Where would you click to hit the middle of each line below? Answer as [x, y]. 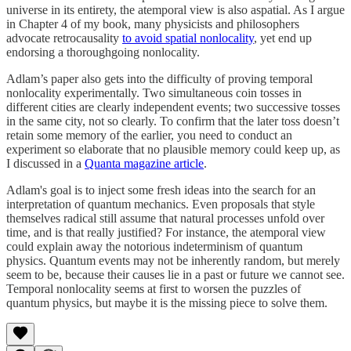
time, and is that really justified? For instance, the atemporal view [166, 232]
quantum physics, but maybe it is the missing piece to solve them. [167, 302]
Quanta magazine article [144, 163]
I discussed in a [45, 163]
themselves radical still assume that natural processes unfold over [165, 218]
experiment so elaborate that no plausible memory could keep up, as [173, 149]
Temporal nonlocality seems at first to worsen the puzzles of [154, 288]
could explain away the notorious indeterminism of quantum [154, 246]
